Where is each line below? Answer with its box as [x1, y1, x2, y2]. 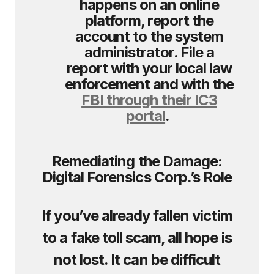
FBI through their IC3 [81, 91, 217, 109]
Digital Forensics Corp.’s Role [42, 168, 232, 186]
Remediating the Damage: [52, 152, 222, 170]
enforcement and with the [64, 75, 234, 93]
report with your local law [66, 59, 232, 77]
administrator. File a [84, 43, 214, 61]
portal [125, 107, 166, 125]
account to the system [75, 28, 223, 45]
